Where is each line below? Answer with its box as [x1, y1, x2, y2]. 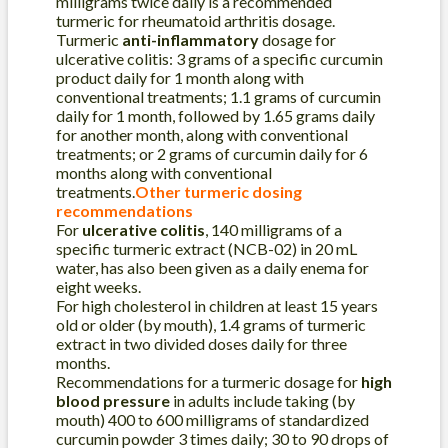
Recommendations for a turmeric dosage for [56, 372, 361, 392]
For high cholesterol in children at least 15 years [56, 296, 378, 316]
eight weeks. [56, 277, 141, 297]
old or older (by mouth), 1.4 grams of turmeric [56, 315, 366, 335]
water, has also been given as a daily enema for [56, 258, 369, 278]
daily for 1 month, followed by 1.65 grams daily [56, 106, 375, 126]
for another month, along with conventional [56, 125, 348, 145]
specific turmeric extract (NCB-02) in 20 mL [56, 239, 357, 259]
